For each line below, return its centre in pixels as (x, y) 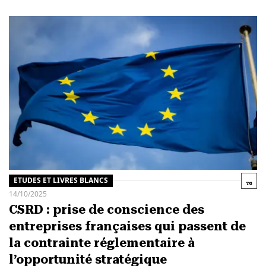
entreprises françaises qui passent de (127, 226)
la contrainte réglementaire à (102, 243)
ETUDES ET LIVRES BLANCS (61, 180)
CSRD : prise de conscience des (106, 209)
